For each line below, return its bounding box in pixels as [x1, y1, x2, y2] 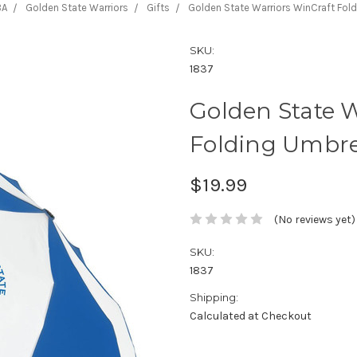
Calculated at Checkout [190, 308, 312, 323]
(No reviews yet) [273, 212, 355, 226]
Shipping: [190, 290, 238, 304]
